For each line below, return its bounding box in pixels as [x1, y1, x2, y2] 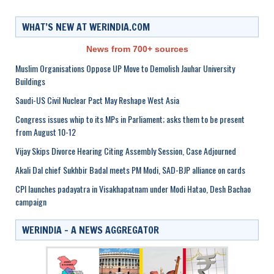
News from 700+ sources [86, 44, 188, 54]
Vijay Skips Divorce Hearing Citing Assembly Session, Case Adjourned [15, 144, 236, 157]
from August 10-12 [15, 125, 76, 138]
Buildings [15, 74, 45, 87]
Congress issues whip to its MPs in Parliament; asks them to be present [15, 112, 245, 125]
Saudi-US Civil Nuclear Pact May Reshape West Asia [15, 93, 179, 106]
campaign [15, 194, 46, 208]
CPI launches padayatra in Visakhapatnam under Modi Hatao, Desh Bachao [15, 182, 251, 195]
